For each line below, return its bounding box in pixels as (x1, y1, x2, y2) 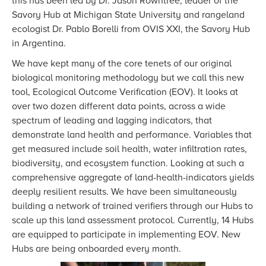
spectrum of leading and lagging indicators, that (12, 115, 212, 127)
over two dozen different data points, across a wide (12, 100, 226, 113)
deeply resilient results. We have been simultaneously (12, 186, 237, 198)
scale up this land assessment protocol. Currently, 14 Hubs (12, 214, 254, 227)
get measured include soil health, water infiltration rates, (12, 143, 247, 156)
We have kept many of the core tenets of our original (12, 58, 232, 70)
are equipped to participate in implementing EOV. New (12, 229, 240, 241)
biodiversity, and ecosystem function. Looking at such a (12, 157, 244, 170)
